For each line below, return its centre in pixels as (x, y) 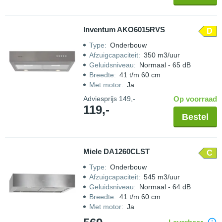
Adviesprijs (101, 99)
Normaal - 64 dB (165, 187)
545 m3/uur (162, 177)
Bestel (195, 117)
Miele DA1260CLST (116, 151)
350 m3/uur (162, 55)
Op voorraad (195, 99)
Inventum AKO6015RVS (124, 29)
